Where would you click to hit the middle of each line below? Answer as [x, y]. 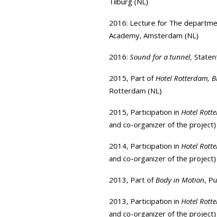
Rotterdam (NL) [135, 91]
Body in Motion [180, 180]
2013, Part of [132, 180]
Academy [124, 35]
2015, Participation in [145, 112]
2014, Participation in [145, 146]
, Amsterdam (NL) [169, 35]
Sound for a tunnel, [160, 57]
